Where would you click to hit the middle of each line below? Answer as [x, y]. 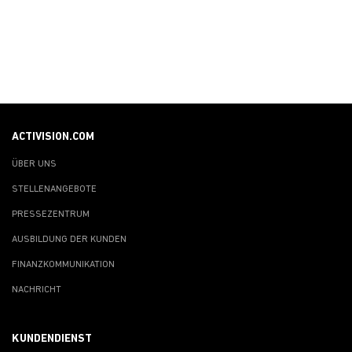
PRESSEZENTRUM [51, 214]
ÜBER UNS [34, 164]
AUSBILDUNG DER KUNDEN [69, 239]
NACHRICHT [37, 290]
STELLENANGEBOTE [54, 189]
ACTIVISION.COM [53, 137]
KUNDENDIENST [52, 339]
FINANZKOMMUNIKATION [63, 264]
